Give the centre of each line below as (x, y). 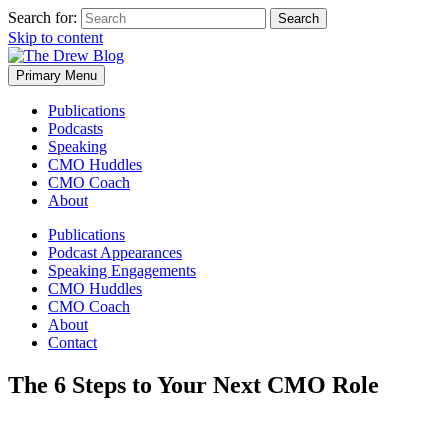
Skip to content (55, 37)
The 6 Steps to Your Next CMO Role (193, 384)
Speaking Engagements (122, 270)
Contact (72, 342)
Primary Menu (56, 75)
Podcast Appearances (115, 252)
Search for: (42, 17)
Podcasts (75, 128)
